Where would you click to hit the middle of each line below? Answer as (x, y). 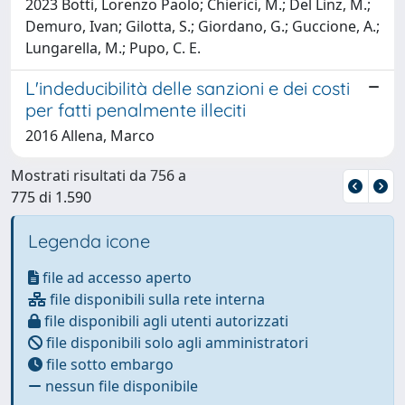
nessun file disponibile (120, 386)
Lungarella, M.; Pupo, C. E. (113, 47)
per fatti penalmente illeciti (136, 109)
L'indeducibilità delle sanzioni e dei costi (188, 88)
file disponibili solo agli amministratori (175, 342)
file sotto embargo (108, 364)
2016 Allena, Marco (90, 135)
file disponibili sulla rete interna (155, 299)
